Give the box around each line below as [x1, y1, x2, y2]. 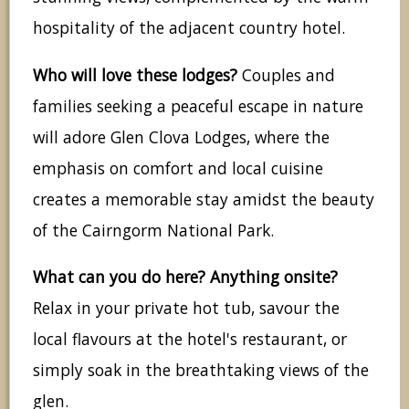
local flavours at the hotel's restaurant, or [33, 327, 347, 350]
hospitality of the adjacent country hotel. [33, 16, 345, 39]
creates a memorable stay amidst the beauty [33, 187, 374, 210]
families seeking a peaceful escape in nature [33, 94, 363, 117]
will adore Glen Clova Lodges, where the [33, 125, 330, 148]
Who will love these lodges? [33, 63, 237, 86]
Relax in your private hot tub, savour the [33, 296, 340, 319]
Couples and [237, 63, 335, 86]
